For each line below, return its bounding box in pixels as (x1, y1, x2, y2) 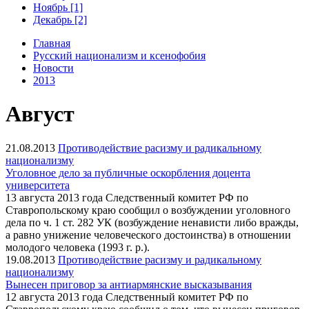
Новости (33, 61, 74, 74)
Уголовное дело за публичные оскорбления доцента (6, 166, 250, 179)
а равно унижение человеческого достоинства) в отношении (6, 228, 291, 241)
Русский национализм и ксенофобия (33, 49, 206, 61)
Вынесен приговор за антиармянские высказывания (6, 278, 252, 290)
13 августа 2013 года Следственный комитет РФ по (6, 191, 248, 203)
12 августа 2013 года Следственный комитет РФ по (6, 290, 248, 303)
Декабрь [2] (33, 13, 87, 26)
